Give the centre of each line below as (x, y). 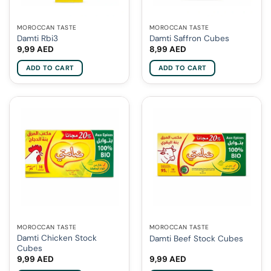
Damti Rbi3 (37, 38)
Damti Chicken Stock (57, 238)
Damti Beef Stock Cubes (196, 238)
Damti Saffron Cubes (189, 38)
